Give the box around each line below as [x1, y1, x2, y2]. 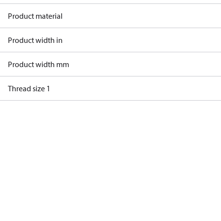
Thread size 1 [8, 83, 50, 93]
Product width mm [8, 59, 69, 69]
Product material [8, 11, 63, 21]
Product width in [8, 35, 63, 45]
